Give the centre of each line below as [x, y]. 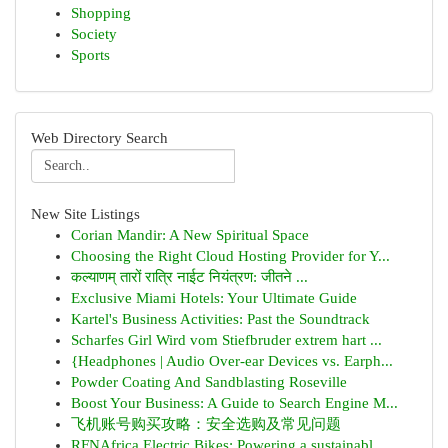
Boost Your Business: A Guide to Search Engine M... [234, 403]
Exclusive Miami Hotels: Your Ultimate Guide [214, 298]
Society [94, 34]
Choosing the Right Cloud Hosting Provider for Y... [230, 256]
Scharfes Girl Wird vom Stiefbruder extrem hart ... [226, 340]
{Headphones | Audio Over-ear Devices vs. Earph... [232, 361]
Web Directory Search [99, 138]
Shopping [101, 13]
